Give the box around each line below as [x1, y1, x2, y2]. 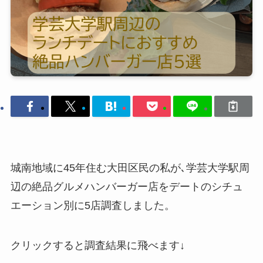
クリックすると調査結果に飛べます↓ [10, 240, 185, 252]
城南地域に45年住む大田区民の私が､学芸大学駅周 [10, 162, 249, 174]
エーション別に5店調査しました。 [10, 200, 175, 212]
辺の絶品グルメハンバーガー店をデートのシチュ [10, 181, 243, 193]
